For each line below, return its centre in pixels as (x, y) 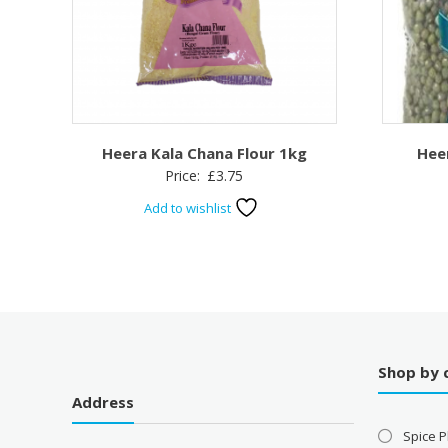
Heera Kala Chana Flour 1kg (204, 152)
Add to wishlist (189, 207)
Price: (185, 175)
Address (103, 401)
